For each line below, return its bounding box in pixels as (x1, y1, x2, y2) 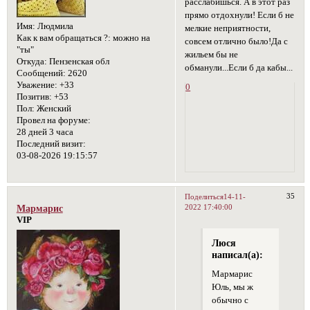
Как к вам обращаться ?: (16, 33, 111, 43)
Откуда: (16, 56, 47, 66)
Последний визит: (16, 138, 86, 149)
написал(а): (211, 248, 263, 260)
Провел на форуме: (16, 115, 91, 125)
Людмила (35, 21, 73, 31)
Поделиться (185, 192, 224, 201)
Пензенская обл (46, 56, 109, 66)
